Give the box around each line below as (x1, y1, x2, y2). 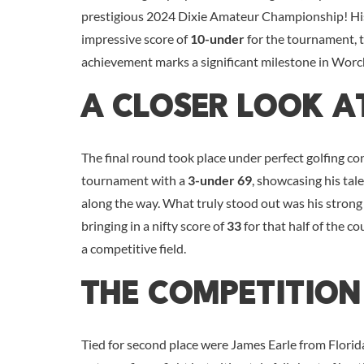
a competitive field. (81, 240, 186, 256)
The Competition (81, 277, 362, 314)
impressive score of (81, 30, 190, 46)
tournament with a (81, 171, 188, 188)
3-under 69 (188, 171, 252, 188)
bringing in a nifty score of (81, 217, 227, 233)
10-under (190, 30, 245, 46)
